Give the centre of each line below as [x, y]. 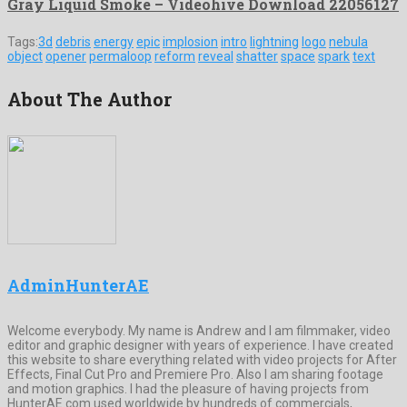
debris [73, 41]
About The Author [89, 99]
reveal [216, 56]
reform [175, 56]
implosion [190, 41]
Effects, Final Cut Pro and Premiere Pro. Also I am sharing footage [195, 374]
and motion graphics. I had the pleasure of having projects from [188, 388]
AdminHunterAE [78, 285]
